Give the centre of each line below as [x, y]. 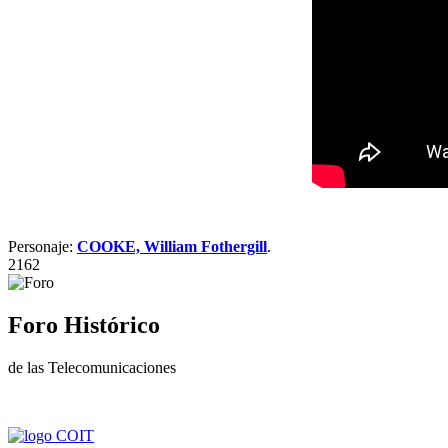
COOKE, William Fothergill [172, 247]
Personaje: [42, 247]
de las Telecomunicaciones [92, 368]
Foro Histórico [84, 325]
